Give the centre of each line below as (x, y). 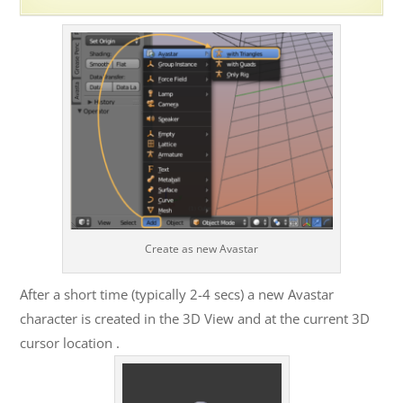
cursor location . (70, 343)
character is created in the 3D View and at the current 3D (195, 319)
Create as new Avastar (201, 249)
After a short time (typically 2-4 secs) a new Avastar (177, 295)
